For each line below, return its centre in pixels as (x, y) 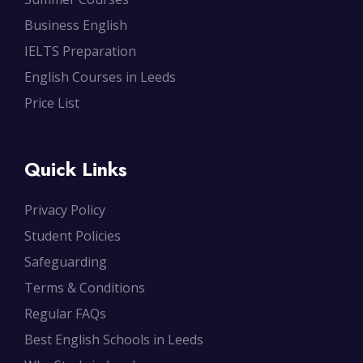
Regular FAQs (65, 314)
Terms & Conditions (85, 288)
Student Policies (73, 236)
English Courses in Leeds (100, 77)
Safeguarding (66, 262)
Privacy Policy (65, 210)
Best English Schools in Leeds (114, 340)
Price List (52, 103)
